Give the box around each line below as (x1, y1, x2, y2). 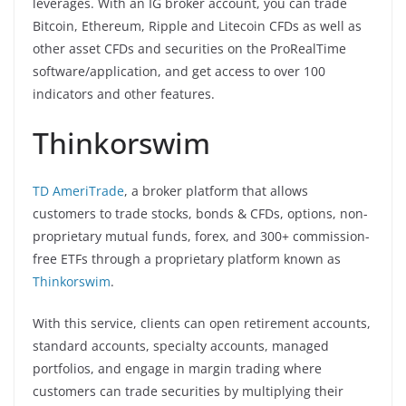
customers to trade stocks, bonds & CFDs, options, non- (33, 204, 368, 222)
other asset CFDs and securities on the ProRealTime (33, 39, 346, 57)
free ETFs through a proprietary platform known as (33, 249, 341, 267)
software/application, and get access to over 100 (33, 62, 325, 80)
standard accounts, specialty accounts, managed (33, 336, 329, 354)
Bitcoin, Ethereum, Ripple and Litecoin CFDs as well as (33, 16, 362, 34)
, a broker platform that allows (124, 181, 308, 199)
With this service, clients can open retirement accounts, (33, 314, 371, 332)
